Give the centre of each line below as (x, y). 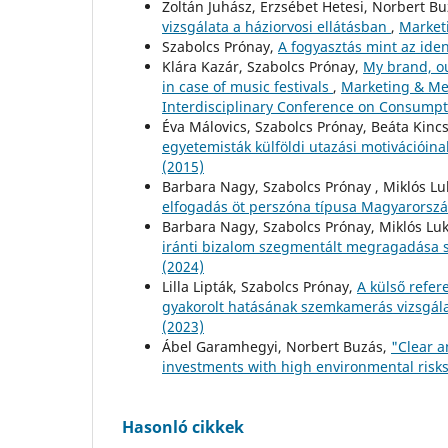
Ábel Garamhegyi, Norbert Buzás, (276, 346)
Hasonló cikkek (183, 426)
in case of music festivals (247, 86)
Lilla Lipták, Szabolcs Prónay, (259, 286)
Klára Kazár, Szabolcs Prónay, (262, 66)
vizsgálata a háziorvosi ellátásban (276, 26)
